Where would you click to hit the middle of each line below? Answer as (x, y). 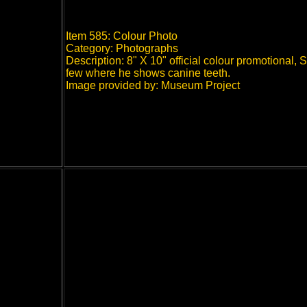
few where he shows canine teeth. (148, 73)
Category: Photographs (122, 48)
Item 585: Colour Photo (122, 36)
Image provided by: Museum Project (153, 85)
